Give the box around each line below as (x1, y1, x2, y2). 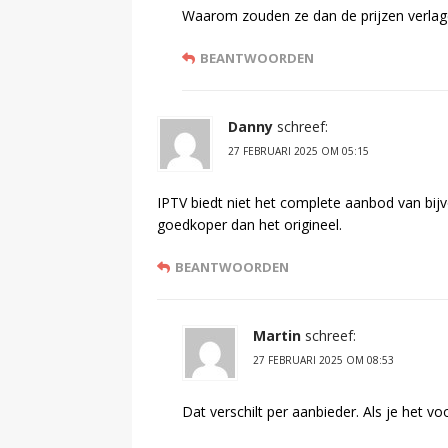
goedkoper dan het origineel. (157, 214, 342, 234)
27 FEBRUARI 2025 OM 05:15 (228, 143, 369, 158)
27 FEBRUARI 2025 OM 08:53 (253, 352, 394, 367)
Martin (253, 325, 301, 345)
